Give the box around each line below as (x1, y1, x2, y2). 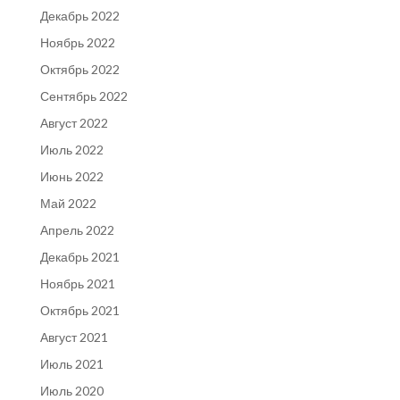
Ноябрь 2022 (39, 34, 115, 50)
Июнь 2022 (39, 168, 104, 184)
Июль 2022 (39, 141, 104, 157)
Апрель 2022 (39, 221, 114, 237)
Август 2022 (39, 114, 108, 130)
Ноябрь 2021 (39, 275, 115, 291)
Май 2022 (39, 195, 96, 211)
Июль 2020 (39, 382, 104, 398)
